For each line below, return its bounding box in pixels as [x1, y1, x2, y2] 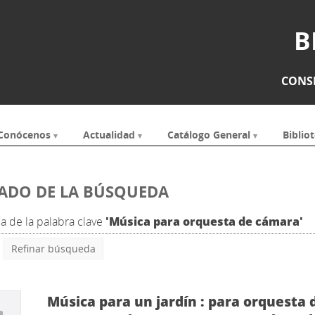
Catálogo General [167, 128, 250, 141]
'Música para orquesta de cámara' [105, 214, 303, 229]
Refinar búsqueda [11, 242, 96, 255]
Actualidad [82, 128, 135, 141]
